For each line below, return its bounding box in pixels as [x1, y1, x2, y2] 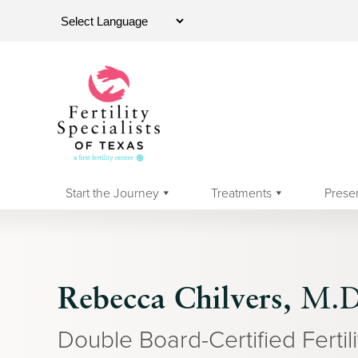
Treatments [211, 183, 272, 201]
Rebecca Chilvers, [58, 278, 292, 316]
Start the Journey [66, 183, 159, 201]
